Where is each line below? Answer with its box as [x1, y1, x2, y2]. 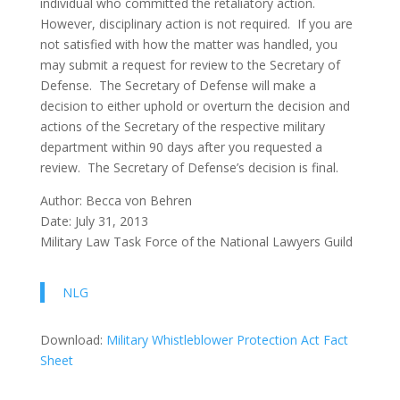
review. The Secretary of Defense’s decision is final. [39, 159, 338, 176]
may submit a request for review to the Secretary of [39, 56, 340, 73]
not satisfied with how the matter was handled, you [39, 36, 337, 53]
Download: [39, 331, 106, 348]
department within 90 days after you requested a [39, 138, 322, 155]
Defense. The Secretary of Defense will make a [39, 77, 316, 94]
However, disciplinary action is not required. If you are [39, 15, 353, 32]
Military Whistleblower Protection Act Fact [105, 331, 348, 348]
